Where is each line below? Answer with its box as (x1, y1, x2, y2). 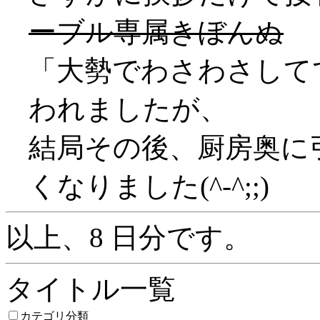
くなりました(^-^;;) (29, 171, 269, 202)
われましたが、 (29, 94, 228, 125)
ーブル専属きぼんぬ (29, 16, 284, 48)
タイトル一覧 (6, 274, 176, 305)
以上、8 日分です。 (6, 222, 251, 254)
